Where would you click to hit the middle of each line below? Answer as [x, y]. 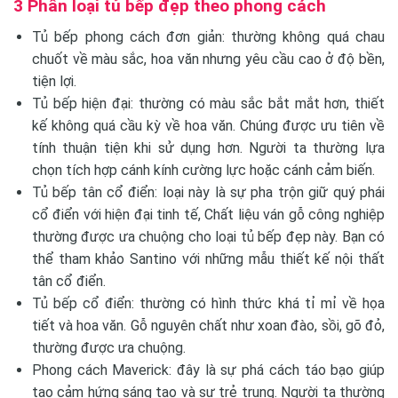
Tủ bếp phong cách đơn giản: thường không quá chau [208, 36]
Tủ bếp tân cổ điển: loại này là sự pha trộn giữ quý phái [208, 192]
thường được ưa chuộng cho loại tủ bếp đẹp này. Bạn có [208, 236]
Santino [154, 259]
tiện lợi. [54, 81]
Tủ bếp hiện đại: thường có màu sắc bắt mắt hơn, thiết [208, 103]
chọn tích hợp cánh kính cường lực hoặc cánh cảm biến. [203, 170]
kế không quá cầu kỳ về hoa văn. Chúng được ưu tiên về [208, 125]
